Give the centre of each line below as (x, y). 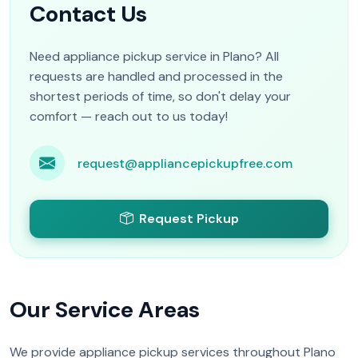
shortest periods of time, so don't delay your (160, 97)
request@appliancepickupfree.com (185, 163)
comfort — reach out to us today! (129, 117)
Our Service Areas (105, 310)
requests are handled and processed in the (156, 77)
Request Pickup (189, 219)
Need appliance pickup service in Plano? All (154, 57)
